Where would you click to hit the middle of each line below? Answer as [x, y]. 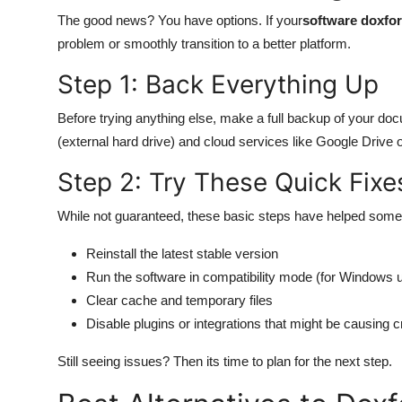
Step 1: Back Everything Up [218, 84]
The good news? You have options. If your [180, 20]
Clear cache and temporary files [179, 300]
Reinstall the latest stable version [182, 253]
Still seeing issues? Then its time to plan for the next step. [225, 361]
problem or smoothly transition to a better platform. [204, 44]
